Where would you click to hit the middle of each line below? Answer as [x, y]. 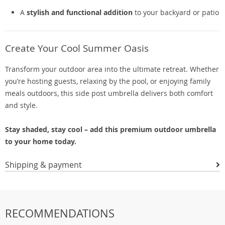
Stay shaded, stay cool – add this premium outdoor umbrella [110, 129]
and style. [21, 105]
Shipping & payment [43, 165]
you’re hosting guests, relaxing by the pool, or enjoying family [108, 81]
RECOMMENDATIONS [60, 213]
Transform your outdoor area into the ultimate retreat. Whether [112, 69]
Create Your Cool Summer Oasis [77, 48]
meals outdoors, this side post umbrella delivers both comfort [109, 93]
